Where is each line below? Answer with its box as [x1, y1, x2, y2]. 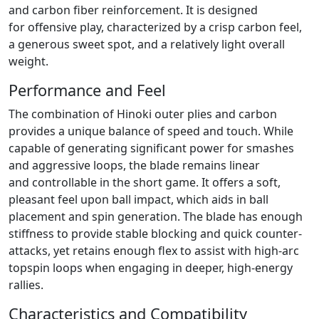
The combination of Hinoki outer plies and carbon [9, 106, 277, 122]
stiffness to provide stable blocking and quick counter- [9, 226, 302, 242]
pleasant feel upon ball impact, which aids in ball [9, 192, 268, 208]
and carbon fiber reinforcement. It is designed [9, 2, 258, 19]
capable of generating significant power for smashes [9, 140, 294, 157]
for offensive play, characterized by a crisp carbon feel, [9, 19, 302, 36]
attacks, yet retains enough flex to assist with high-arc [9, 243, 299, 259]
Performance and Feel [9, 80, 166, 101]
